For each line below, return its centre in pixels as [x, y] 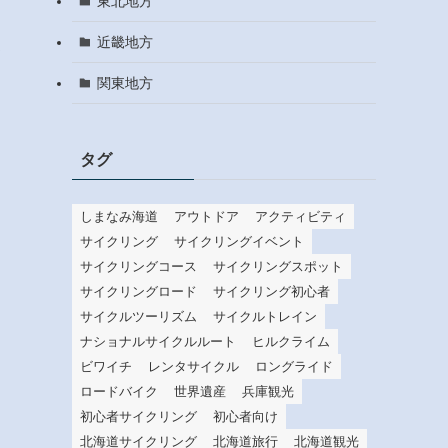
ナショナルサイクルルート [158, 342]
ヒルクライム [291, 342]
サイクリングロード [138, 292]
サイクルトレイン [265, 317]
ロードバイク [119, 392]
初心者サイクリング [138, 417]
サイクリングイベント [239, 242]
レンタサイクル [193, 367]
